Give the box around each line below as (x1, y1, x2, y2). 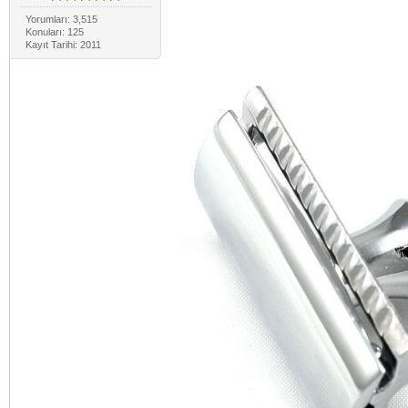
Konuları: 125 (25, 25, 84, 37)
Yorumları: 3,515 (25, 13, 97, 25)
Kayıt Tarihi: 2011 (25, 38, 101, 50)
